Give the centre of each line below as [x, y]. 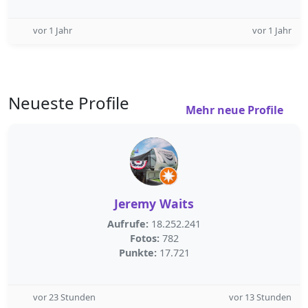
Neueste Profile [69, 103]
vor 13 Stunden [260, 297]
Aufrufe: [128, 224]
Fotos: [144, 238]
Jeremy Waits [154, 203]
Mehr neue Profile [236, 110]
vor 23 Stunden [64, 297]
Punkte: [137, 253]
